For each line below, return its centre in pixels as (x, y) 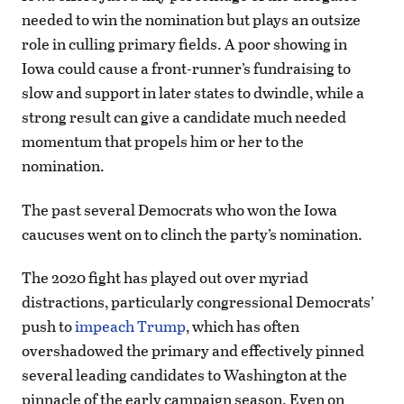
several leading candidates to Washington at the (184, 374)
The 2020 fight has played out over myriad (165, 277)
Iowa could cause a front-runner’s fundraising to (186, 69)
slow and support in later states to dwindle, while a (193, 93)
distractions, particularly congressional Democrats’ (198, 301)
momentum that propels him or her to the (163, 142)
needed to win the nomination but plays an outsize (191, 20)
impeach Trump (130, 326)
